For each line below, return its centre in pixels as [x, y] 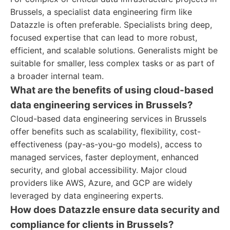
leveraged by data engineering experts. [87, 196]
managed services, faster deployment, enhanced [104, 157]
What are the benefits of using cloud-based [112, 90]
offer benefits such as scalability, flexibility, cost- [106, 131]
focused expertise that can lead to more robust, [104, 37]
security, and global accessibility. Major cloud [99, 170]
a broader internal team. [57, 76]
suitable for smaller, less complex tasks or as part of [112, 63]
